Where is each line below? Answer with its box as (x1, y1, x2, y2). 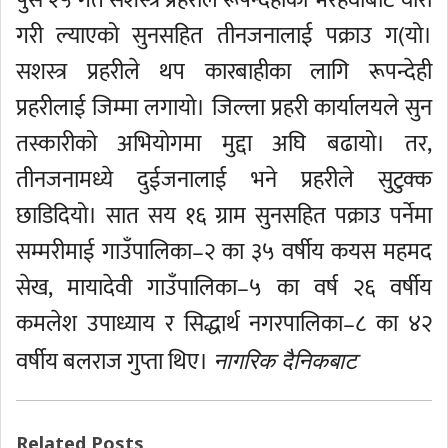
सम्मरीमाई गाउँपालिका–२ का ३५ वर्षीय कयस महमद (16, 233, 432, 271)
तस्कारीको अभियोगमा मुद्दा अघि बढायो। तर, (16, 125, 432, 163)
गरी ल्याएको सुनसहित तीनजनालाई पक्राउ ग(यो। (16, 17, 432, 55)
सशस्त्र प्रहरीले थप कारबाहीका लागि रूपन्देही (16, 53, 432, 91)
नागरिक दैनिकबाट (213, 344, 357, 375)
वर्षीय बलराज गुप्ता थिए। (16, 343, 213, 381)
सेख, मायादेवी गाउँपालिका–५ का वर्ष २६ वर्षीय (16, 269, 432, 307)
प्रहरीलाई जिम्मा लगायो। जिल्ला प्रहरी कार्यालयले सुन (16, 89, 432, 127)
